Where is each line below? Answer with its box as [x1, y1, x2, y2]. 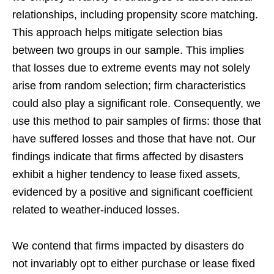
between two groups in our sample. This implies [12, 43, 244, 56]
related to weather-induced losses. [12, 203, 180, 216]
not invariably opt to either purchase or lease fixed [12, 257, 255, 270]
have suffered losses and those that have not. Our [12, 132, 256, 145]
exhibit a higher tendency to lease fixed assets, [12, 168, 240, 180]
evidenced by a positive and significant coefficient [12, 185, 253, 198]
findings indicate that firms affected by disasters [12, 150, 243, 163]
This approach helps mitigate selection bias [12, 26, 223, 39]
